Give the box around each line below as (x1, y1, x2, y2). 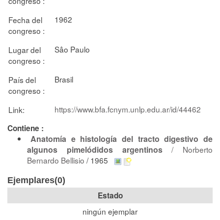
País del (8, 74, 36, 85)
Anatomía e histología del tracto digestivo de (30, 133, 213, 144)
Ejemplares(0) (7, 175, 65, 185)
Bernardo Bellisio (27, 155, 84, 165)
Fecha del (8, 14, 42, 25)
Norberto (183, 144, 213, 155)
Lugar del (8, 44, 41, 55)
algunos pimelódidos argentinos (27, 144, 163, 155)
